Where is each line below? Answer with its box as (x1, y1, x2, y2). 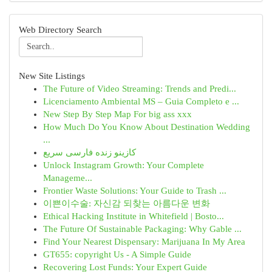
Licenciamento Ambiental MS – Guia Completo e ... (43, 97, 239, 106)
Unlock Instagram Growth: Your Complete (43, 160, 204, 170)
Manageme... (43, 173, 92, 183)
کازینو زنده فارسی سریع (43, 148, 136, 157)
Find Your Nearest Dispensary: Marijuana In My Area (43, 237, 245, 246)
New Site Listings (19, 71, 85, 81)
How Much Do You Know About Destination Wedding (43, 122, 250, 132)
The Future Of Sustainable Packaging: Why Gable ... (43, 224, 242, 234)
